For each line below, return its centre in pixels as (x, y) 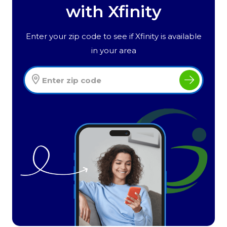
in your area (113, 51)
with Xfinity (113, 12)
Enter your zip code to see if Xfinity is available (113, 36)
